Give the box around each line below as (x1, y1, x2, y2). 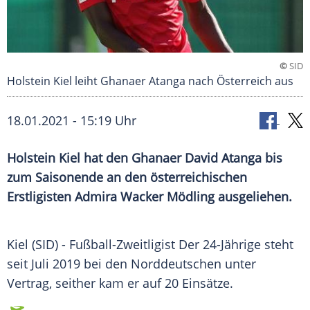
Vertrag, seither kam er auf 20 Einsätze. (7, 275, 233, 292)
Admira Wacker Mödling (75, 188, 215, 206)
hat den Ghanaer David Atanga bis (80, 149, 282, 167)
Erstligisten (7, 188, 75, 206)
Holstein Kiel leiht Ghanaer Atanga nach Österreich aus (7, 73, 293, 89)
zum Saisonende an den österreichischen (7, 169, 247, 186)
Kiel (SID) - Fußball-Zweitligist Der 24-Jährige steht (7, 236, 293, 253)
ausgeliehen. (215, 188, 292, 206)
